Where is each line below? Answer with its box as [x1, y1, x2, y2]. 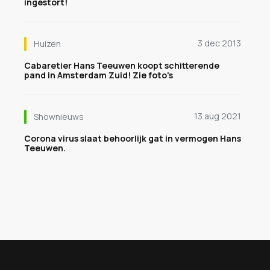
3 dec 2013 [198, 37, 241, 49]
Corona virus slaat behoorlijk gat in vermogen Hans [24, 133, 241, 144]
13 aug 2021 [194, 110, 241, 122]
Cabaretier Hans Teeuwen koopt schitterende [24, 60, 219, 71]
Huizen [34, 38, 61, 49]
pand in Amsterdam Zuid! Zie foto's [24, 69, 173, 81]
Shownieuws [34, 111, 84, 122]
